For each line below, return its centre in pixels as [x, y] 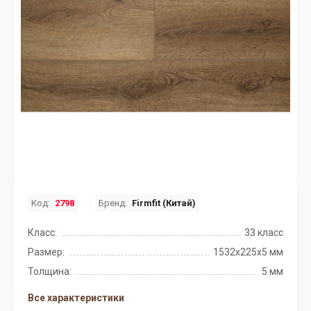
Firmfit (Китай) [164, 203]
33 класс [264, 233]
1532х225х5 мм [248, 252]
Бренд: [113, 203]
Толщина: [50, 271]
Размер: [46, 252]
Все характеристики [76, 298]
